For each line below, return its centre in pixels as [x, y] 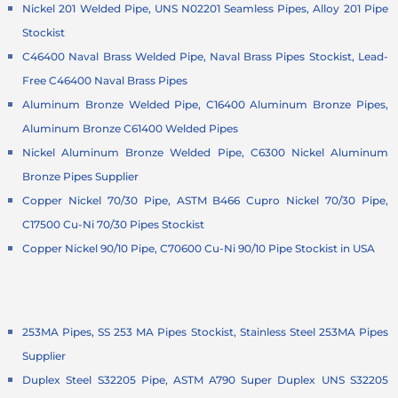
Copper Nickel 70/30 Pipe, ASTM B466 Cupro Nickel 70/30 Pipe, [205, 201]
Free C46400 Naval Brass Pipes [105, 81]
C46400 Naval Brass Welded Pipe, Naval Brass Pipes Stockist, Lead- [205, 57]
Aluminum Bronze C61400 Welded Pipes [131, 129]
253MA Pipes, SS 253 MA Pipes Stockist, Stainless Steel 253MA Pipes [205, 332]
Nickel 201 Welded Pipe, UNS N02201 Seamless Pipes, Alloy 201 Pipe [205, 9]
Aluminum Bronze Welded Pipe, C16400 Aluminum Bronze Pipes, [205, 105]
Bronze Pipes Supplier [81, 177]
